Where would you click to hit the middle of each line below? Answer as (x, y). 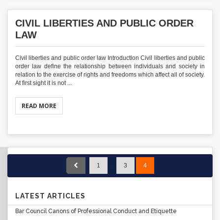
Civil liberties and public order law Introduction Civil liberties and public (110, 58)
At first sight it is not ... (43, 83)
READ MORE (39, 106)
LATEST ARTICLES (50, 196)
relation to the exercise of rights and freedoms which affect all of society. (110, 75)
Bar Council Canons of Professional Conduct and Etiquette (96, 211)
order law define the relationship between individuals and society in (110, 66)
